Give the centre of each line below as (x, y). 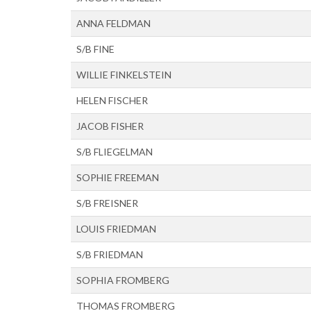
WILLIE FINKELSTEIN (124, 75)
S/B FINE (95, 49)
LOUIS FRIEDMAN (116, 229)
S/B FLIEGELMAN (115, 152)
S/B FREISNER (107, 203)
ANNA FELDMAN (114, 23)
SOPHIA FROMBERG (123, 280)
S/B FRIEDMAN (110, 254)
